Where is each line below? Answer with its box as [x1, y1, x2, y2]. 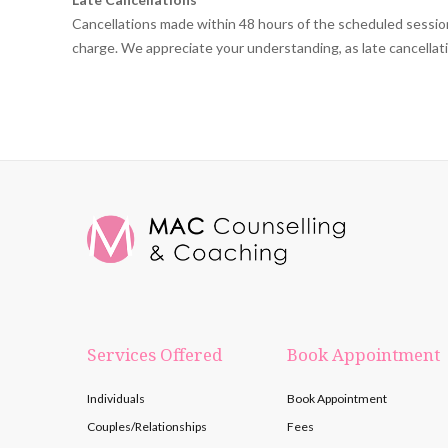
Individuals [87, 390, 145, 406]
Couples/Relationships [87, 418, 207, 434]
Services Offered [87, 342, 222, 366]
